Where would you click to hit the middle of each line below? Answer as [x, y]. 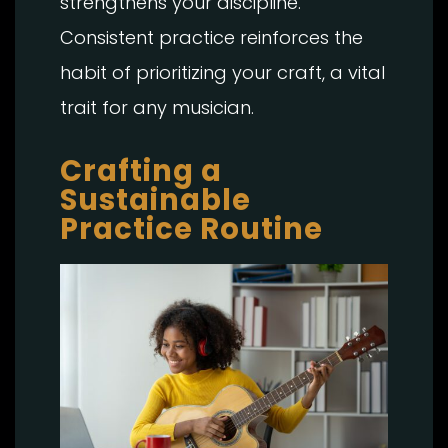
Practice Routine [191, 228]
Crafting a [141, 170]
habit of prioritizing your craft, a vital [222, 72]
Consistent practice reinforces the [211, 37]
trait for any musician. [157, 107]
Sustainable [155, 199]
